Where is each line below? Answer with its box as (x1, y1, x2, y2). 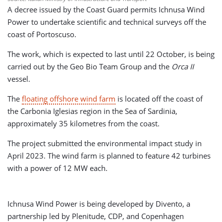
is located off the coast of (115, 94, 203, 104)
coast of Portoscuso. (7, 29, 76, 39)
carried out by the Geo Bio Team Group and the (7, 61, 171, 71)
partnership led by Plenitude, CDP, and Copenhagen (7, 211, 184, 221)
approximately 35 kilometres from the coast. (7, 118, 160, 128)
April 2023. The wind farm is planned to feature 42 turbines (7, 151, 211, 161)
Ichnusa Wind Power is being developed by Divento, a (7, 199, 190, 209)
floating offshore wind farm (22, 94, 115, 104)
